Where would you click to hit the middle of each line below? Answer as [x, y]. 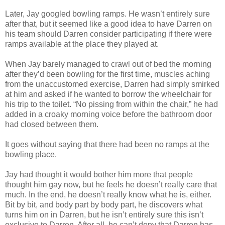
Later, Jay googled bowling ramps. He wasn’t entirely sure [107, 14]
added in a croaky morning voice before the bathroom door [108, 114]
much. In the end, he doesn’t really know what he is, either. [108, 194]
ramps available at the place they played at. [82, 44]
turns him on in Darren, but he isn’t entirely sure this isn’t [104, 214]
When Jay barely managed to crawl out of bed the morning [108, 64]
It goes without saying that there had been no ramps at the [107, 144]
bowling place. [31, 154]
